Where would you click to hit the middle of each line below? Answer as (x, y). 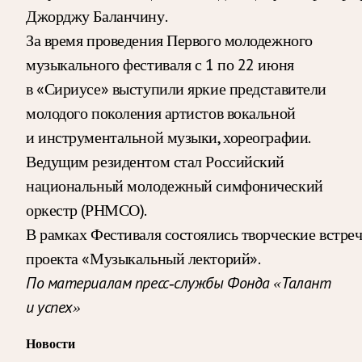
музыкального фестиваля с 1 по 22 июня (160, 64)
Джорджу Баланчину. (97, 16)
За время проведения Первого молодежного (169, 40)
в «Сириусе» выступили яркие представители (176, 88)
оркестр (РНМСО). (86, 210)
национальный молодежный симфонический (175, 185)
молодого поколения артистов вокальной (161, 113)
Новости (51, 343)
